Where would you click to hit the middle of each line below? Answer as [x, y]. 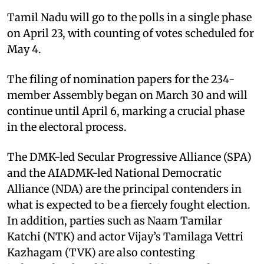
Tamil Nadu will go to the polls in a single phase [129, 17]
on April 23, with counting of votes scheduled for [131, 33]
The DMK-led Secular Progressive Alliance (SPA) [129, 157]
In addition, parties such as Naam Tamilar [115, 220]
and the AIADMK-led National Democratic [114, 173]
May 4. [24, 49]
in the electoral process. [67, 127]
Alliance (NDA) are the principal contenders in [124, 189]
